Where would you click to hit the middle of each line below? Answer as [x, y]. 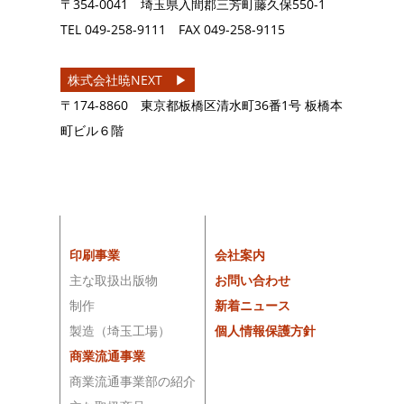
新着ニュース [253, 305]
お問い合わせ [253, 280]
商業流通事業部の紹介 [133, 381]
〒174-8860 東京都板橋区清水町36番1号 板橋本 [202, 105]
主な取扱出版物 [114, 280]
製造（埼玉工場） [120, 330]
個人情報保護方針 [266, 330]
